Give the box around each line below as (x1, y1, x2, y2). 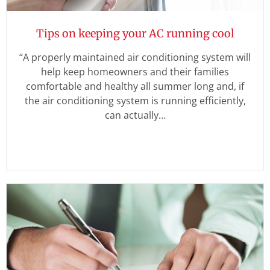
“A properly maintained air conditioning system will (19, 50, 251, 64)
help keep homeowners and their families (41, 64, 229, 78)
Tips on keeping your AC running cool (36, 26, 234, 40)
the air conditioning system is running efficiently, (24, 93, 246, 107)
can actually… (104, 108, 166, 122)
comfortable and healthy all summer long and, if (26, 79, 244, 93)
